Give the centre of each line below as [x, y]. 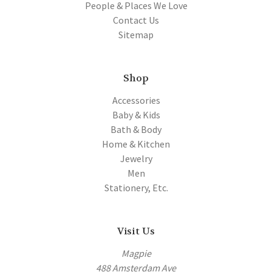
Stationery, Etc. [136, 187]
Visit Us [136, 231]
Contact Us [136, 20]
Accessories [136, 100]
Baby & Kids [136, 114]
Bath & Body [136, 129]
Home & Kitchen [136, 144]
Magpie [136, 253]
